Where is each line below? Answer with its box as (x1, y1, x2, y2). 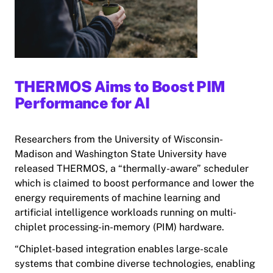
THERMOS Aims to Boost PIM (15, 77, 225, 96)
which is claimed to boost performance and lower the (15, 177, 254, 190)
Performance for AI (15, 94, 150, 113)
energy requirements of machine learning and (15, 192, 221, 204)
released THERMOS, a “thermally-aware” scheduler (15, 163, 249, 175)
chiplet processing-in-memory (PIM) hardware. (15, 221, 224, 233)
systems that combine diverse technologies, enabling (15, 258, 255, 270)
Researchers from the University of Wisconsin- (15, 133, 223, 146)
